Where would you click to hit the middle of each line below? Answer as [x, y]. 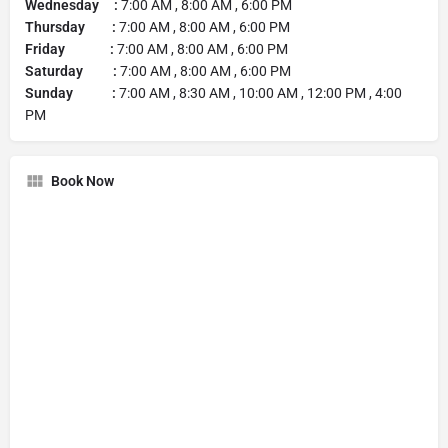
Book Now [82, 180]
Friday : [69, 48]
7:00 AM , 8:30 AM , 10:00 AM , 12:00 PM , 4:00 [259, 92]
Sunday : [70, 92]
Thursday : [70, 26]
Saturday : [71, 70]
